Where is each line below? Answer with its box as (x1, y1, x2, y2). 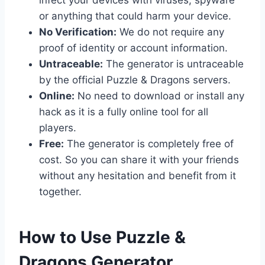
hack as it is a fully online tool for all (39, 105, 208, 118)
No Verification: (39, 25, 117, 38)
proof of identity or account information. (39, 41, 228, 54)
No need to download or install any (75, 89, 244, 102)
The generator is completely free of (64, 137, 234, 150)
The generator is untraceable (103, 57, 244, 70)
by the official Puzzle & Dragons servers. (39, 73, 231, 86)
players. (39, 121, 76, 134)
